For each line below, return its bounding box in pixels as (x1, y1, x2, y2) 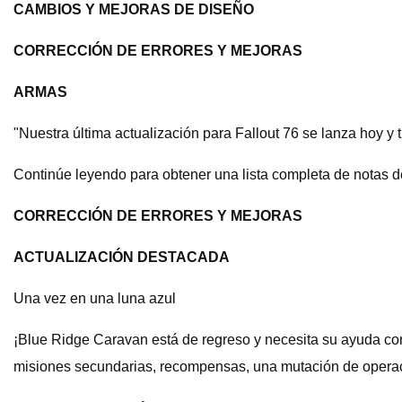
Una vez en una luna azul (13, 291, 176, 307)
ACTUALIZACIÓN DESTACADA (13, 249, 230, 266)
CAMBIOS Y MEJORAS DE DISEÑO (13, 2, 254, 18)
